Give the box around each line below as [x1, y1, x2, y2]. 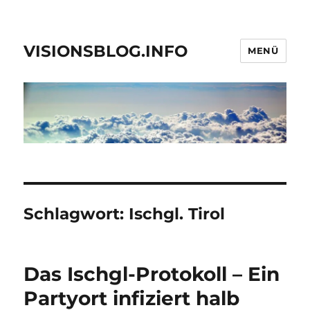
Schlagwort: [24, 204, 129, 224]
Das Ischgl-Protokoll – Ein [24, 262, 280, 286]
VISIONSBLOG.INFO [24, 41, 188, 61]
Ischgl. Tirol [129, 204, 226, 224]
